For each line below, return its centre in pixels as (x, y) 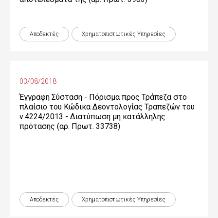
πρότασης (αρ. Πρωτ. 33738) (70, 126)
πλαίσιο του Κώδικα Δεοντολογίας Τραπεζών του (107, 107)
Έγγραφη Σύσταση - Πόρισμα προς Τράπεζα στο (103, 97)
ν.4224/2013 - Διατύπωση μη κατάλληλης (92, 117)
